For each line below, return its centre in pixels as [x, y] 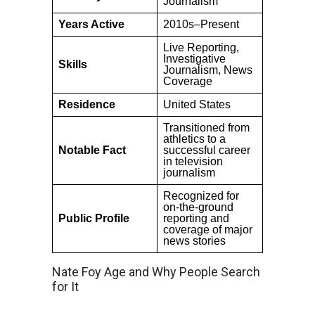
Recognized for [201, 195]
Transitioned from [206, 127]
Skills [73, 64]
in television [193, 161]
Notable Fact [92, 150]
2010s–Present [201, 24]
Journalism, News [208, 70]
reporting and [196, 218]
